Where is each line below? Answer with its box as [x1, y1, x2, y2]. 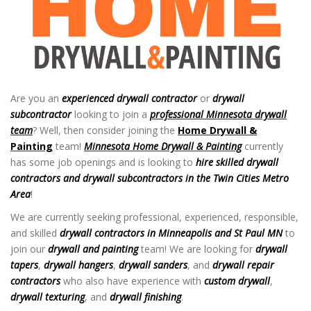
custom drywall [204, 274, 270, 288]
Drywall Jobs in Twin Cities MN [35, 187, 167, 201]
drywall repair [212, 258, 274, 272]
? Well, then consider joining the [33, 124, 178, 137]
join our [10, 242, 48, 256]
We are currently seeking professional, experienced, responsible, [10, 210, 299, 224]
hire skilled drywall [196, 155, 278, 169]
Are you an [10, 92, 62, 106]
